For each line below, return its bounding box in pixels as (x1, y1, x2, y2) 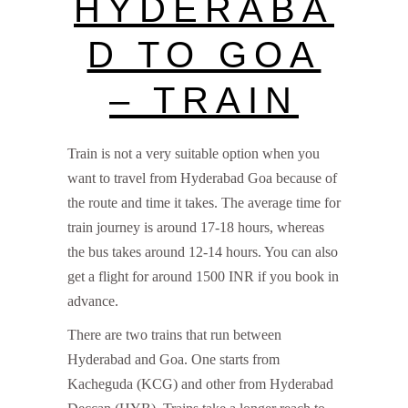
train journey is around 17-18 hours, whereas (67, 219, 324, 236)
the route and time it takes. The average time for (67, 195, 341, 211)
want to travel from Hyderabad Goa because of (67, 170, 337, 187)
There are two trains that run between (67, 327, 281, 343)
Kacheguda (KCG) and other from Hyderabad (67, 376, 333, 393)
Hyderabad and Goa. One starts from (67, 352, 280, 368)
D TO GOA (87, 35, 321, 76)
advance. (67, 293, 118, 310)
